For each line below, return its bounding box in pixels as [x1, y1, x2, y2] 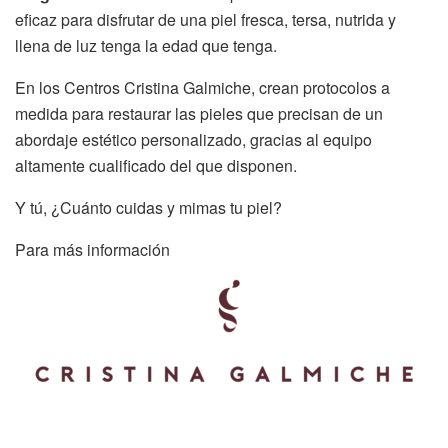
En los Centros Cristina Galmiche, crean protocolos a [15, 75, 390, 99]
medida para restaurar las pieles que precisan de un [15, 101, 383, 125]
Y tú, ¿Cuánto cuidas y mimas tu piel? [15, 195, 282, 219]
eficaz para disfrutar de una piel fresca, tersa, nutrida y [15, 7, 396, 31]
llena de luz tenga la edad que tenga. [15, 33, 277, 57]
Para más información [15, 237, 170, 261]
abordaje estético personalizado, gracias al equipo [15, 127, 372, 151]
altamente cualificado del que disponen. [15, 153, 297, 177]
